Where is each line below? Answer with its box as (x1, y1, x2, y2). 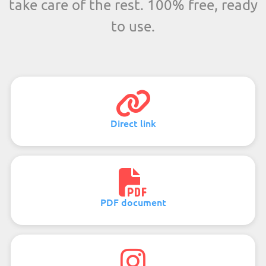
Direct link (110, 116, 156, 129)
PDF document (100, 195, 166, 208)
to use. (111, 17, 155, 34)
